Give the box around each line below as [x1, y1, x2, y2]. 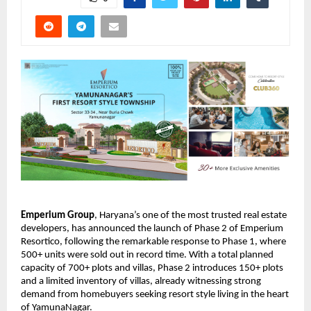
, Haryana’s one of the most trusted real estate [94, 210, 287, 221]
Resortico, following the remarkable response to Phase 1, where [21, 236, 286, 247]
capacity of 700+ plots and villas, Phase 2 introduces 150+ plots [21, 262, 283, 274]
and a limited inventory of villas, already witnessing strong [21, 276, 261, 287]
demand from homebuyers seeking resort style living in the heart [21, 289, 289, 300]
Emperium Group [21, 210, 94, 221]
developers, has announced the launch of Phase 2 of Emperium [21, 223, 283, 234]
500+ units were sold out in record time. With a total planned [21, 249, 274, 260]
